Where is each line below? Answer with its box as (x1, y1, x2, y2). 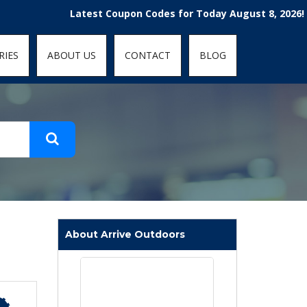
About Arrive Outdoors (64, 228, 185, 241)
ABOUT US (47, 49, 96, 62)
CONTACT (125, 49, 171, 62)
